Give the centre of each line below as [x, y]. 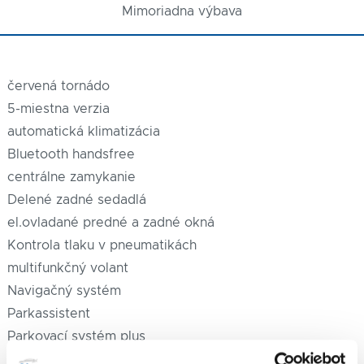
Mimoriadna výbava [182, 11]
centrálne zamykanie [71, 177]
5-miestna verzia [58, 108]
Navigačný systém [64, 290]
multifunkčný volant [67, 268]
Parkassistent [48, 313]
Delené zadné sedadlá [76, 199]
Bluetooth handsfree [71, 154]
